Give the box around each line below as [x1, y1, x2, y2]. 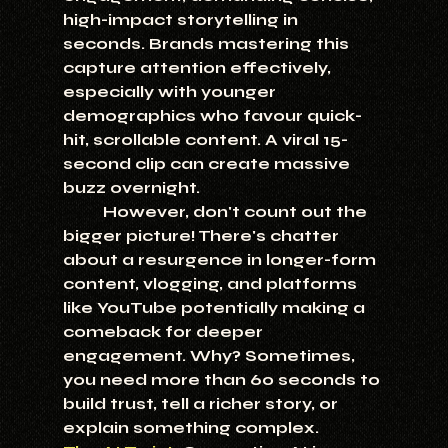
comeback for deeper [62, 322, 267, 342]
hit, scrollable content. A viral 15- [62, 130, 348, 150]
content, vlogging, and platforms [62, 274, 361, 294]
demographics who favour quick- [62, 106, 362, 126]
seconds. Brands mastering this [62, 34, 353, 54]
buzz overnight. [62, 178, 200, 198]
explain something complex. [62, 418, 319, 438]
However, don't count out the [62, 202, 103, 222]
